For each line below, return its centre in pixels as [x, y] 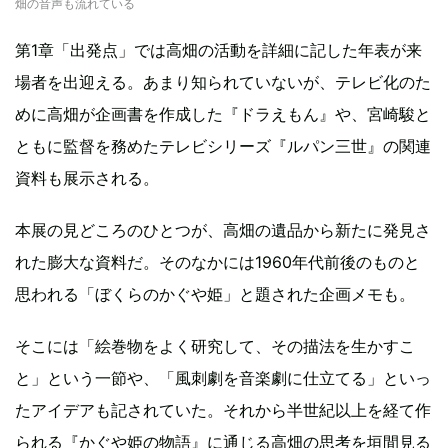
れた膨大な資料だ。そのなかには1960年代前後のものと [217, 262]
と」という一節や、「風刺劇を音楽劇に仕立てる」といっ [223, 378]
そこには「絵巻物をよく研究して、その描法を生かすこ [215, 346]
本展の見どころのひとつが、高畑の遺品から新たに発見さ [223, 230]
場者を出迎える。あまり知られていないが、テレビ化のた [223, 82]
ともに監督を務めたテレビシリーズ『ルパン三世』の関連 [223, 146]
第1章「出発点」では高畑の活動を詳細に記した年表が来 [218, 50]
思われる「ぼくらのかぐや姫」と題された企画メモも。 [215, 294]
